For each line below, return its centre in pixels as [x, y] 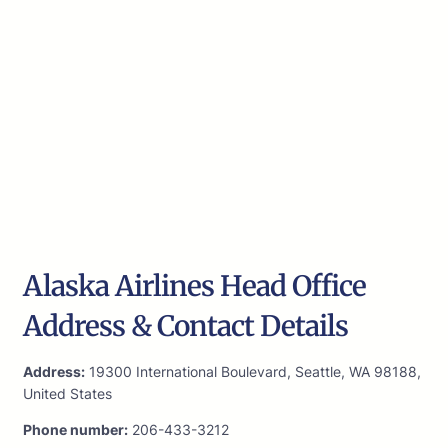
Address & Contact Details [185, 326]
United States [67, 394]
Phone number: [75, 430]
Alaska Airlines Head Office [194, 286]
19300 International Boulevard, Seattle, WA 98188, [253, 372]
